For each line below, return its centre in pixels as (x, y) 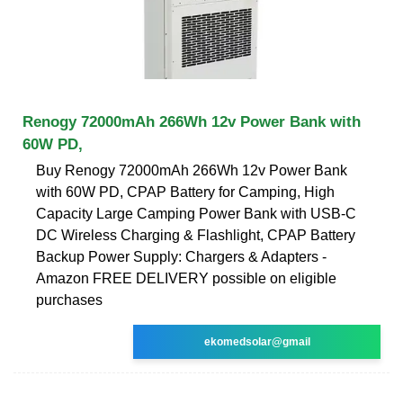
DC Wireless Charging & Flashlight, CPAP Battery (196, 235)
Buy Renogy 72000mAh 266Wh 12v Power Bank (192, 170)
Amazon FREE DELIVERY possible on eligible (186, 278)
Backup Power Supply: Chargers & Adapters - (181, 256)
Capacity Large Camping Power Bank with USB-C (196, 213)
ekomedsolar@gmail (257, 341)
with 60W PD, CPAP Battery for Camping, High (185, 192)
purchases (69, 300)
